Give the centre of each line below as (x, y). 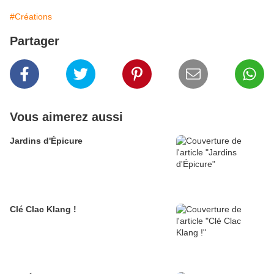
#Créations (31, 17)
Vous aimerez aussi (66, 117)
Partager (35, 41)
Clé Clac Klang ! (43, 209)
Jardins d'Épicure (46, 141)
